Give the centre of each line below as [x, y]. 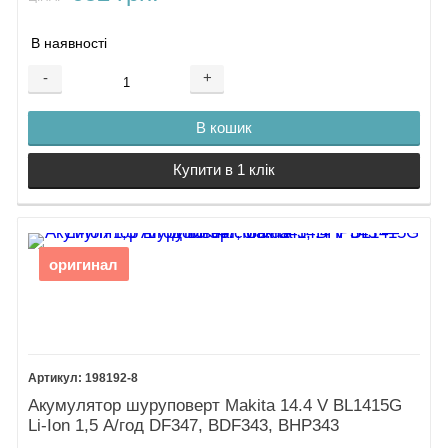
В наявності [69, 43]
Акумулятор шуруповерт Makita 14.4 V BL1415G [215, 405]
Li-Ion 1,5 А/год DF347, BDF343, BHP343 [184, 425]
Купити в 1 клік [224, 170]
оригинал [84, 264]
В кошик [224, 127]
